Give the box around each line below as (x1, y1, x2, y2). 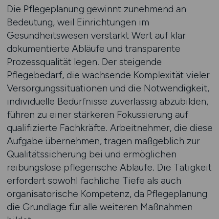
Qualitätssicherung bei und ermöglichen (6, 148, 176, 160)
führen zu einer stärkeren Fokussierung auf (6, 109, 188, 120)
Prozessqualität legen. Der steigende (6, 56, 162, 67)
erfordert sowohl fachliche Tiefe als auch (6, 175, 181, 186)
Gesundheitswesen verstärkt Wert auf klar (6, 29, 186, 41)
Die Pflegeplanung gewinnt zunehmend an (6, 3, 186, 15)
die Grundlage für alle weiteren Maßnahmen (6, 201, 193, 213)
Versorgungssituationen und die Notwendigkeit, (6, 82, 209, 94)
